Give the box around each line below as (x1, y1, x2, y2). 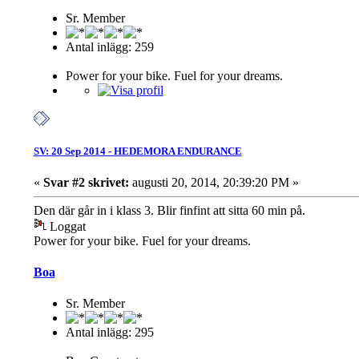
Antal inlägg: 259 (65, 40, 154, 54)
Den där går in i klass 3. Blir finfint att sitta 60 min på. (33, 203, 305, 217)
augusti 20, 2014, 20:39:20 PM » (128, 175, 299, 189)
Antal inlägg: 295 (65, 325, 154, 340)
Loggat (46, 219, 86, 233)
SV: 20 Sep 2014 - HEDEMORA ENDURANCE (33, 144, 242, 157)
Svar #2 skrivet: (42, 175, 129, 189)
